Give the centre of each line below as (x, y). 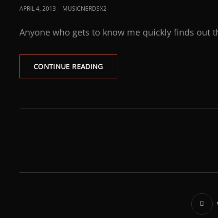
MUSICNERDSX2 (84, 9)
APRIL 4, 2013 (38, 9)
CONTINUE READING (68, 66)
